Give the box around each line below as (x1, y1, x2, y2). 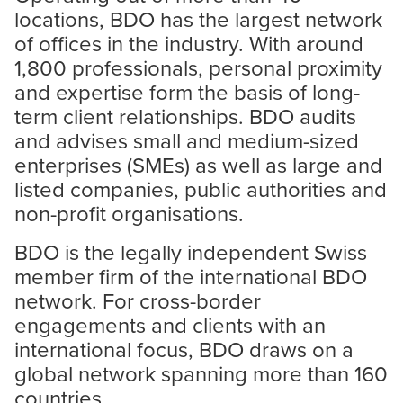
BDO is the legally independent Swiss (14, 236, 367, 267)
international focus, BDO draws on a (14, 333, 354, 364)
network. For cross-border (14, 284, 261, 316)
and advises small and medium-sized (14, 124, 359, 156)
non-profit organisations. (14, 197, 244, 228)
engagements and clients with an (14, 309, 326, 340)
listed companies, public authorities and (14, 173, 387, 204)
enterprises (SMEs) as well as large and (14, 148, 382, 180)
